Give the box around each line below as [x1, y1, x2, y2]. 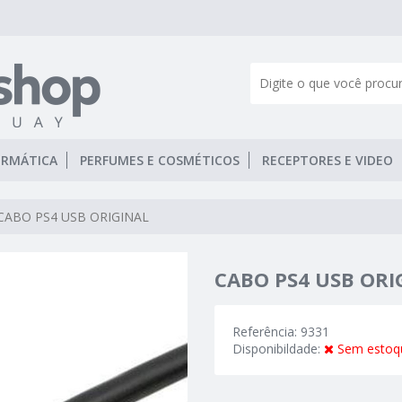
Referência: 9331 [232, 323, 329, 341]
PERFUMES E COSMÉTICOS [80, 152, 240, 169]
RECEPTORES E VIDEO [262, 152, 393, 169]
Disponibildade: [232, 340, 324, 358]
